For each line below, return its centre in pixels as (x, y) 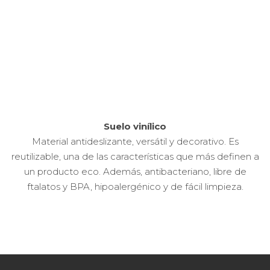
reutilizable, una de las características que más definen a (135, 156)
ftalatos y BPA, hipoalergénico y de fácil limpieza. (135, 186)
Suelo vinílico (135, 126)
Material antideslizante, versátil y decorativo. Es (135, 141)
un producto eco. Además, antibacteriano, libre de (135, 171)
